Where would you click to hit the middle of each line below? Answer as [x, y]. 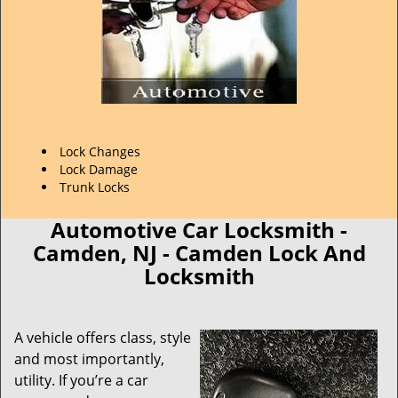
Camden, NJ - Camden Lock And [199, 253]
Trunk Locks [95, 187]
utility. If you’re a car [81, 380]
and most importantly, [89, 359]
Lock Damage [99, 169]
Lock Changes [100, 151]
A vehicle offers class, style [103, 338]
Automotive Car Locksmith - [199, 230]
